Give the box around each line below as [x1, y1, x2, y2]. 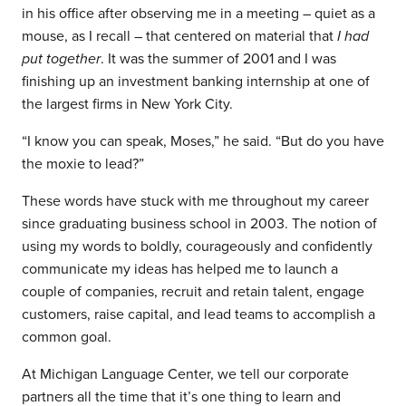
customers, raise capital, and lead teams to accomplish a [22, 305, 375, 324]
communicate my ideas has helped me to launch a [22, 260, 338, 279]
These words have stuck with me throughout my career [22, 192, 369, 211]
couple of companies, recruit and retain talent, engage [22, 283, 364, 302]
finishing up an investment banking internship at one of [22, 72, 370, 92]
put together [22, 50, 101, 69]
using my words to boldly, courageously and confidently [22, 237, 372, 256]
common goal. [22, 328, 111, 347]
